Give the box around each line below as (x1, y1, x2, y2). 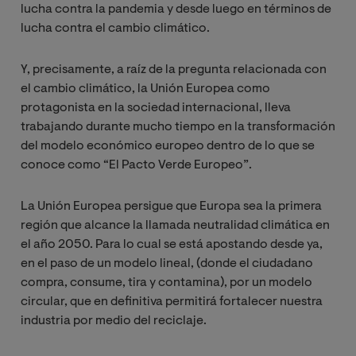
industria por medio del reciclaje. (21, 315, 207, 328)
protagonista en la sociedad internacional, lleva (21, 102, 291, 115)
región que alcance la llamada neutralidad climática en (21, 219, 330, 233)
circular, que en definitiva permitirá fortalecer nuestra (21, 296, 323, 309)
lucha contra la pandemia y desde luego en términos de (21, 3, 331, 17)
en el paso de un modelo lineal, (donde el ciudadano (21, 257, 313, 271)
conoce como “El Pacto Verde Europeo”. (21, 159, 252, 172)
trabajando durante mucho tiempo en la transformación (21, 121, 335, 134)
